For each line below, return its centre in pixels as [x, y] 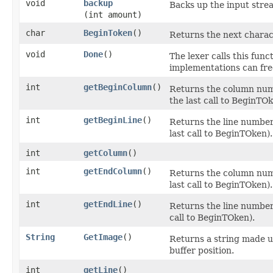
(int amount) [113, 15]
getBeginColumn [118, 87]
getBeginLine [113, 120]
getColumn [105, 153]
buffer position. [202, 250]
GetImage [103, 237]
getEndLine [108, 204]
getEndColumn [113, 171]
